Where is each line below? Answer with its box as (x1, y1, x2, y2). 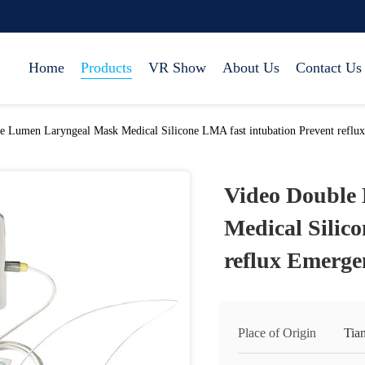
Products (81, 59, 132, 76)
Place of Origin (238, 326, 316, 340)
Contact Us (296, 59, 362, 76)
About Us (222, 59, 279, 76)
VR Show (148, 59, 206, 76)
